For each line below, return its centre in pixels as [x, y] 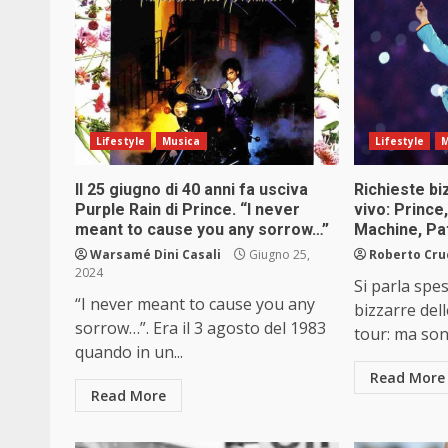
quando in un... [129, 352]
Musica [181, 141]
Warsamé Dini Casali [155, 255]
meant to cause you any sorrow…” [202, 230]
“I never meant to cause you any [195, 304]
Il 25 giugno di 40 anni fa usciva [191, 190]
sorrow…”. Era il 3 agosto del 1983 [200, 328]
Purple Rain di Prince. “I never [187, 210]
